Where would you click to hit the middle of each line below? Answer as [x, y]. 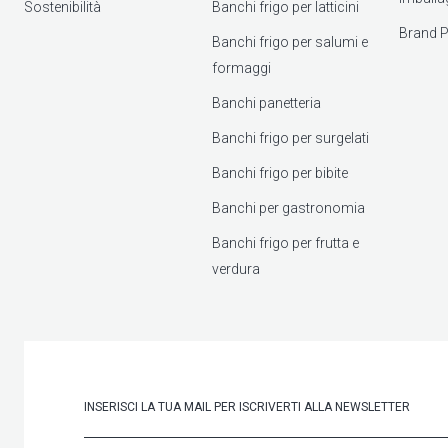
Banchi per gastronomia [288, 207]
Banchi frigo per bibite [279, 172]
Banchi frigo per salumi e [289, 41]
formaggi [241, 67]
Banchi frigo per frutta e [285, 242]
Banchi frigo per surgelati [290, 137]
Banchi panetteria [266, 102]
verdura [235, 268]
